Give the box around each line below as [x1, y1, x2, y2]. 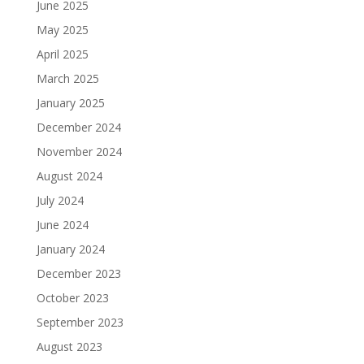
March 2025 [36, 71, 99, 87]
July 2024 [36, 193, 84, 209]
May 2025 [36, 22, 89, 38]
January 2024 [36, 241, 105, 258]
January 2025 [36, 95, 105, 111]
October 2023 [36, 290, 109, 306]
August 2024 [36, 168, 102, 184]
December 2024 [36, 119, 121, 136]
